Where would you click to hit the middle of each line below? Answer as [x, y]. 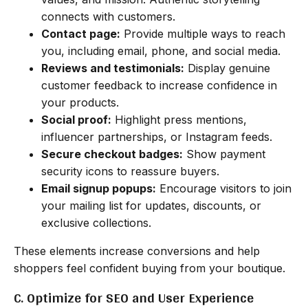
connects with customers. [108, 16]
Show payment [224, 154]
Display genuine [227, 68]
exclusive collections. [96, 222]
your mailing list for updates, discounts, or [151, 205]
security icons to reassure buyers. [130, 171]
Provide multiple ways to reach [203, 33]
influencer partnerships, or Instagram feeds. [157, 136]
